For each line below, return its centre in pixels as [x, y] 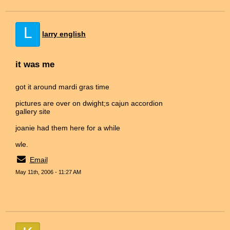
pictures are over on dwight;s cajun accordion [89, 103]
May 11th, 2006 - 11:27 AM [48, 172]
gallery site [33, 111]
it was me [35, 64]
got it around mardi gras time [62, 87]
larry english [64, 34]
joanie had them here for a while [68, 128]
